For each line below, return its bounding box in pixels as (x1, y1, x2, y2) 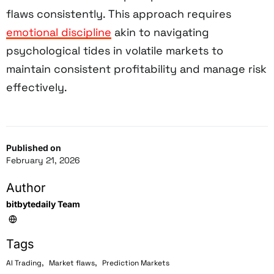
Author (6, 180, 46, 195)
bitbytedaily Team (6, 198, 80, 209)
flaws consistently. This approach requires (6, 6, 231, 21)
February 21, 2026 (6, 154, 80, 166)
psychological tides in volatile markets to (6, 43, 223, 57)
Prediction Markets (102, 257, 169, 268)
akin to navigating (111, 24, 209, 39)
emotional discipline (6, 24, 111, 39)
